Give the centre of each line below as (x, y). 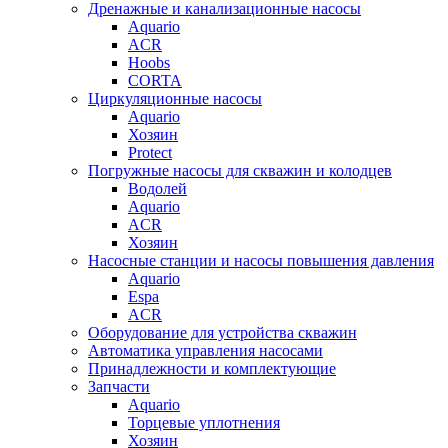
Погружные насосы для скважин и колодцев (240, 170)
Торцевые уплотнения (204, 422)
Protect (150, 152)
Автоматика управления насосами (205, 350)
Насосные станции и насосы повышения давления (261, 260)
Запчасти (119, 386)
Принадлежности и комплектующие (212, 368)
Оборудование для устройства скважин (222, 332)
